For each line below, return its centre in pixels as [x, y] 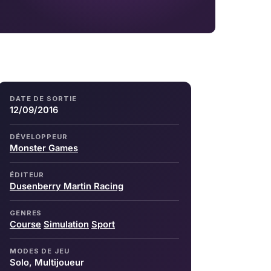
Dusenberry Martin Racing [67, 186]
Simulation [66, 224]
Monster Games [44, 148]
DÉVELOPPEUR [39, 136]
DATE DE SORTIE [43, 98]
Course [25, 224]
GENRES [26, 213]
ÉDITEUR [27, 175]
